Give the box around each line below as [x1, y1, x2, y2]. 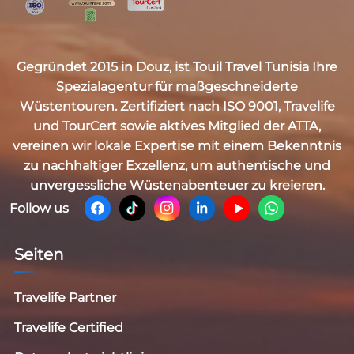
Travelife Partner [14, 290, 116, 306]
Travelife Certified [14, 320, 123, 336]
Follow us [9, 200, 69, 216]
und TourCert [33, 119, 117, 134]
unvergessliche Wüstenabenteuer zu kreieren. [29, 178, 325, 194]
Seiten [14, 245, 64, 265]
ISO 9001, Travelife [222, 99, 335, 115]
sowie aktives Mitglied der [117, 119, 288, 134]
